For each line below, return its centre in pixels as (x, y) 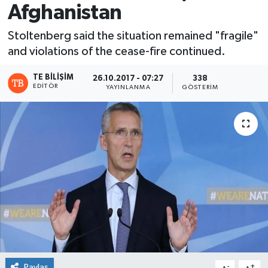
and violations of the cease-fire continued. (116, 51)
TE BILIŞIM (54, 77)
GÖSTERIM (200, 88)
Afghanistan (64, 13)
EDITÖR (45, 86)
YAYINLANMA (128, 88)
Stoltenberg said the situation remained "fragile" (133, 36)
